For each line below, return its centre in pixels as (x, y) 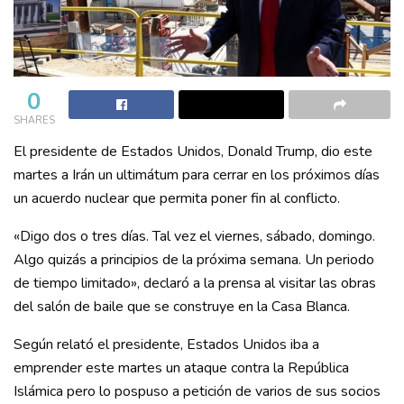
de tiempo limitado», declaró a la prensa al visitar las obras (195, 284)
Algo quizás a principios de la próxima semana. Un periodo (194, 260)
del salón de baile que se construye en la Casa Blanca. (182, 307)
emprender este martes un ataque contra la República (181, 368)
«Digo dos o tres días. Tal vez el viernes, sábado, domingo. (194, 237)
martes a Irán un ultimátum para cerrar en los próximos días (197, 175)
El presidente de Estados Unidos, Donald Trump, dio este (193, 152)
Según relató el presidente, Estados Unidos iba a (166, 345)
